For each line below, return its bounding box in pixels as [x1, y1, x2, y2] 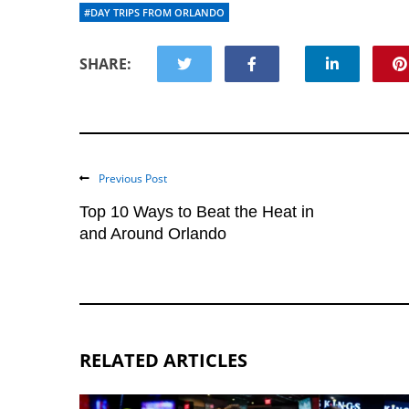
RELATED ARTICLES [79, 348, 247, 372]
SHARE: [79, 54, 131, 74]
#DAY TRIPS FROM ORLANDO [84, 5, 225, 19]
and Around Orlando [79, 225, 226, 243]
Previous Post [99, 171, 167, 186]
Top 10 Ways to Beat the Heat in [79, 203, 314, 221]
